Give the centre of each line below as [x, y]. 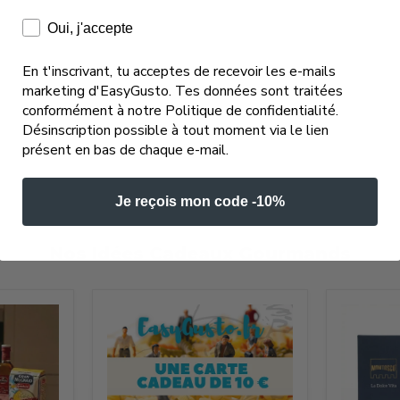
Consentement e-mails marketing [133, 25]
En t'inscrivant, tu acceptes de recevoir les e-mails [179, 71]
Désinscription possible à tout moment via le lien [175, 130]
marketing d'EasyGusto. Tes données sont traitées [183, 91]
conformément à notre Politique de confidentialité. [180, 111]
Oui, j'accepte [90, 28]
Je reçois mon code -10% [200, 201]
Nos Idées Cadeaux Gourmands [200, 254]
